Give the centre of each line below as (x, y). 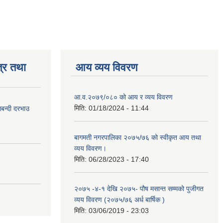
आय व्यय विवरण (107, 67)
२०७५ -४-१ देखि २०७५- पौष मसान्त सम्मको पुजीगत (139, 189)
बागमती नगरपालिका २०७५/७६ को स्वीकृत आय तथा (138, 137)
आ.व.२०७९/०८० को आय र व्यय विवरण (123, 97)
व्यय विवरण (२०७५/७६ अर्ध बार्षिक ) (119, 200)
